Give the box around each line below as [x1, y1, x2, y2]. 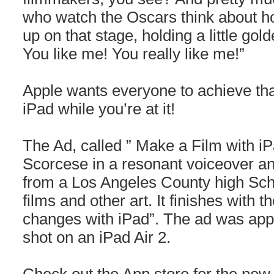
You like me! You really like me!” [23, 45, 245, 62]
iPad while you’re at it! [23, 100, 175, 117]
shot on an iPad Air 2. [23, 229, 171, 246]
